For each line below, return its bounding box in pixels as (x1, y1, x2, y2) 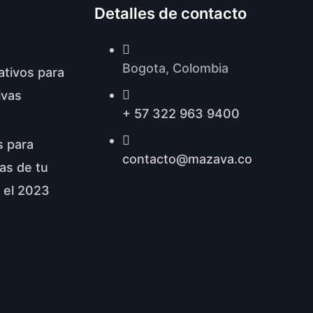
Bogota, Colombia (122, 61, 228, 75)
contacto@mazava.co (122, 152, 252, 166)
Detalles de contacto (94, 4, 247, 22)
